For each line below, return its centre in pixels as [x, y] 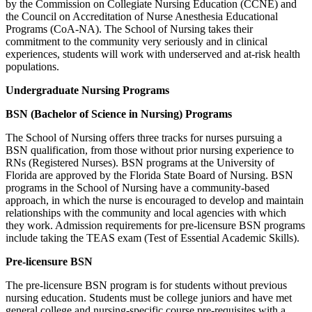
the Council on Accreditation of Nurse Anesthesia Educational [142, 16]
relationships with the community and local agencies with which [146, 212]
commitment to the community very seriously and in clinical [136, 41]
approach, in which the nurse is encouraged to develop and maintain [155, 200]
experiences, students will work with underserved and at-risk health [153, 54]
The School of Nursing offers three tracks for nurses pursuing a [144, 137]
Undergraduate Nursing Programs [87, 90]
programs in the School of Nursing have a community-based [138, 187]
